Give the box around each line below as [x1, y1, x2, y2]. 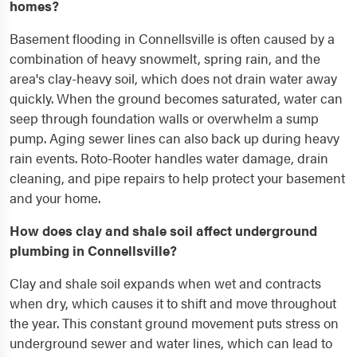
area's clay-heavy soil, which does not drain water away [10, 69, 337, 88]
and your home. [10, 188, 100, 208]
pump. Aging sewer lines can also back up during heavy [10, 128, 339, 148]
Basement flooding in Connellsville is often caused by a [10, 29, 335, 49]
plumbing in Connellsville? [10, 241, 177, 261]
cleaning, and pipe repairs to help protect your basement [10, 168, 345, 188]
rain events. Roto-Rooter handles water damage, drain [10, 148, 328, 168]
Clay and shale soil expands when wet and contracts [10, 273, 321, 293]
